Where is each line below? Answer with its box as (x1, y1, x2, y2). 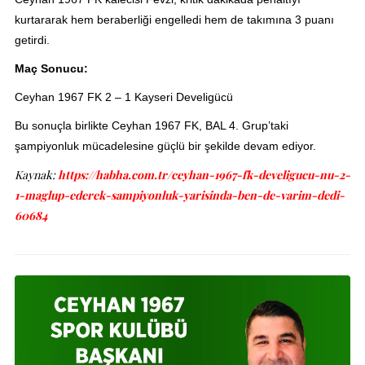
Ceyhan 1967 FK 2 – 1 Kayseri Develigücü (14, 90, 233, 104)
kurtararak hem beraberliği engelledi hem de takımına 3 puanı (14, 13, 334, 27)
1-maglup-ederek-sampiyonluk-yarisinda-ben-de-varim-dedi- (14, 187, 345, 204)
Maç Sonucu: (14, 62, 88, 76)
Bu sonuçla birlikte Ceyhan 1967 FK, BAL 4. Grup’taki (14, 119, 288, 133)
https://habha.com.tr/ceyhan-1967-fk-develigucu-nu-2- (57, 167, 350, 183)
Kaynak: (14, 167, 55, 183)
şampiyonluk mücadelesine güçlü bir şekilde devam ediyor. (14, 139, 316, 153)
